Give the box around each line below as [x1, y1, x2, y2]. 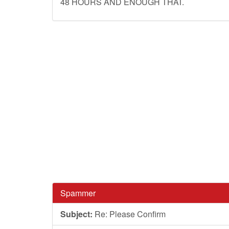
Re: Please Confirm [93, 208, 166, 220]
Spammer [60, 187, 96, 199]
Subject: [60, 208, 93, 220]
